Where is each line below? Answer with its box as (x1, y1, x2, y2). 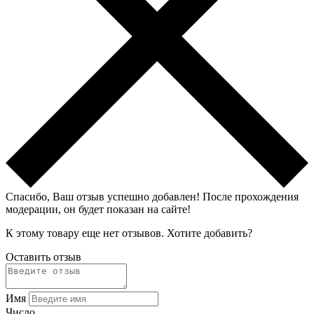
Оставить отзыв (6, 250, 81, 263)
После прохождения (203, 190, 299, 203)
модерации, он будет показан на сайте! (6, 203, 191, 215)
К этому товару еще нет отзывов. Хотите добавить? (6, 226, 252, 239)
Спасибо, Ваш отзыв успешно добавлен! (6, 190, 203, 203)
